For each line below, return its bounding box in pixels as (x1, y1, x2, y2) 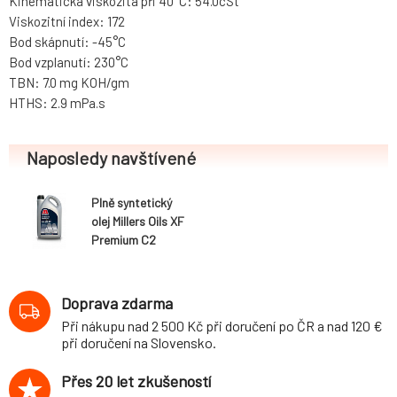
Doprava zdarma (61, 293, 173, 314)
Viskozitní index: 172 (9, 13, 125, 30)
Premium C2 (91, 231, 156, 247)
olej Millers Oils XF (91, 213, 184, 229)
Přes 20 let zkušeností (61, 371, 211, 392)
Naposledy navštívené (27, 147, 196, 169)
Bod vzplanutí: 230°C (9, 54, 128, 71)
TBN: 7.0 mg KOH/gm (9, 74, 129, 91)
